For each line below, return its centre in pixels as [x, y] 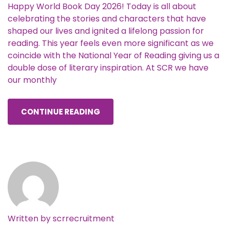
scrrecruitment [84, 219]
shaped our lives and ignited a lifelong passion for [106, 31]
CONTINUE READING [61, 112]
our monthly [32, 80]
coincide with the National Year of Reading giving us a [113, 55]
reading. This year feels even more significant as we [111, 43]
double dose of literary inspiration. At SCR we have [108, 68]
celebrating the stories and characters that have [107, 19]
